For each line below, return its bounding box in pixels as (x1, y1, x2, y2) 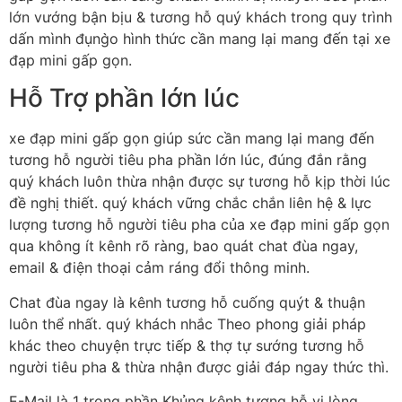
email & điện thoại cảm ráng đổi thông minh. (9, 258, 310, 277)
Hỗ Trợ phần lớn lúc (9, 83, 240, 114)
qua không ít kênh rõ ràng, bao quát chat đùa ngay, (9, 237, 358, 256)
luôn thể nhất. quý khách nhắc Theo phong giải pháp (9, 314, 366, 333)
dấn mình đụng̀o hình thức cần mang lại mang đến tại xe (9, 29, 390, 48)
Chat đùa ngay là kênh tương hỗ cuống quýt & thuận (9, 293, 365, 311)
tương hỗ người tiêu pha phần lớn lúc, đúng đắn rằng (9, 151, 367, 170)
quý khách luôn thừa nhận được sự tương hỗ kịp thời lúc (9, 172, 390, 191)
